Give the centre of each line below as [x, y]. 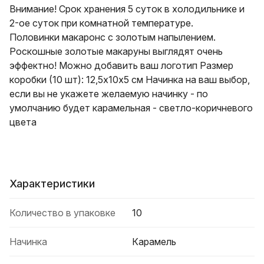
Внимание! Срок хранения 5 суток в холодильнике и [127, 9]
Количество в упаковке [62, 212]
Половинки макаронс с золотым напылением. [113, 37]
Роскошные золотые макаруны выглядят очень [116, 51]
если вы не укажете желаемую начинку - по [109, 93]
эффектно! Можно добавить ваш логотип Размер [121, 65]
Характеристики [52, 183]
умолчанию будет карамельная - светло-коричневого [131, 108]
